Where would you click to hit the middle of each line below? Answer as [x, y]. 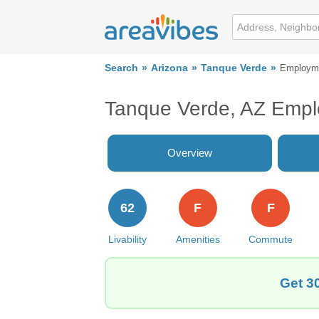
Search [121, 68]
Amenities [198, 239]
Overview [190, 153]
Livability [127, 239]
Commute [271, 239]
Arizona [169, 68]
